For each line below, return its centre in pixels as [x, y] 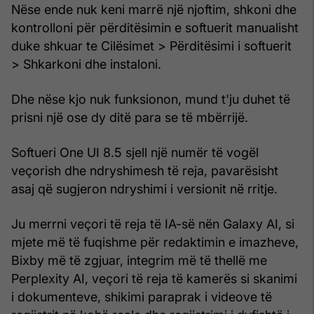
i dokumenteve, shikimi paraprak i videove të [142, 296]
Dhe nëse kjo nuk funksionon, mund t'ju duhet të [151, 99]
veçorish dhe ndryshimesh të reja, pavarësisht [145, 170]
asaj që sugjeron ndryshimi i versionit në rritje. [144, 189]
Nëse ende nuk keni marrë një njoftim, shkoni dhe [154, 9]
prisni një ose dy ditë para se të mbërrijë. [130, 117]
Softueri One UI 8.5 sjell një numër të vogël [135, 152]
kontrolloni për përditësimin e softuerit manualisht [155, 27]
